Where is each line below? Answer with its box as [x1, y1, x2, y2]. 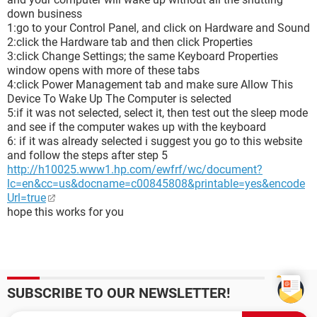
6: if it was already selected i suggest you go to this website [7, 134, 302, 148]
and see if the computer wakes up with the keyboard [7, 120, 266, 134]
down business [7, 7, 82, 21]
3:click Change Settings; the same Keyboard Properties [7, 50, 278, 63]
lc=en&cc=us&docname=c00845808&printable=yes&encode [7, 177, 305, 190]
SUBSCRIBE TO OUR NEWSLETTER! [7, 284, 230, 301]
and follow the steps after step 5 [7, 149, 168, 162]
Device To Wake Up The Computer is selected [7, 92, 231, 105]
